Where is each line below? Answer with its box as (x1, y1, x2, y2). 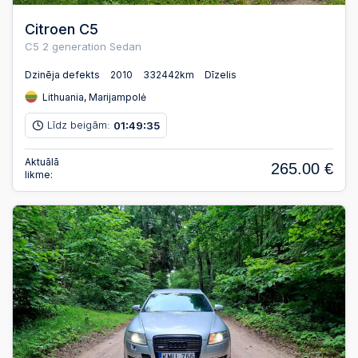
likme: (25, 168, 53, 181)
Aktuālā (25, 155, 59, 168)
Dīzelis (205, 68, 237, 81)
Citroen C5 (25, 21, 98, 38)
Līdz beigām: (47, 118, 113, 132)
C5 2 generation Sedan (25, 40, 141, 54)
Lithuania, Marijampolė (40, 90, 146, 103)
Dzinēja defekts (25, 68, 100, 81)
